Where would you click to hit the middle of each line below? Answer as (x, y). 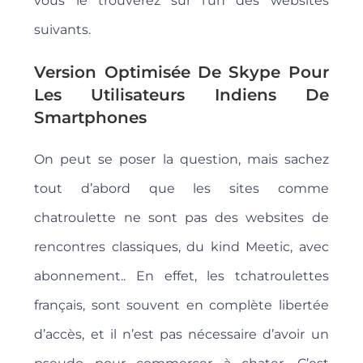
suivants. (63, 30)
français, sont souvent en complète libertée (181, 305)
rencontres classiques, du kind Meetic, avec (181, 247)
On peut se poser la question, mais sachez (181, 160)
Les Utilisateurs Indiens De (181, 95)
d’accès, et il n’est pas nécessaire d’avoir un (181, 335)
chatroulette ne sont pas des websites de (181, 218)
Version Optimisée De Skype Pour (181, 73)
